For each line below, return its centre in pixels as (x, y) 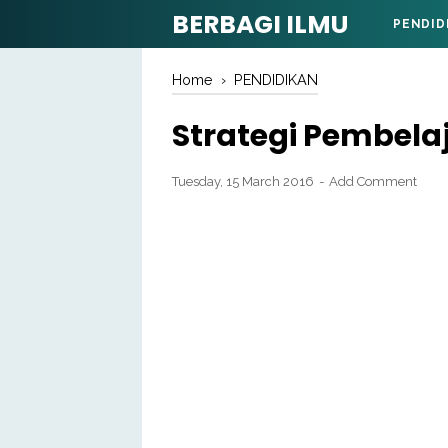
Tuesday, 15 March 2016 (244, 181)
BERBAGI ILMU (260, 24)
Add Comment (373, 181)
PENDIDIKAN (276, 79)
